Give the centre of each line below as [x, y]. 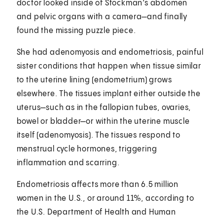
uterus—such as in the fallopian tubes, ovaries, [104, 108]
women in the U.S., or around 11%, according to [105, 198]
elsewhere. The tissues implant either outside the [109, 94]
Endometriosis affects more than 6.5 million [98, 184]
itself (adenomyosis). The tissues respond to [98, 135]
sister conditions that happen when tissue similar [109, 66]
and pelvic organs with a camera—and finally [102, 17]
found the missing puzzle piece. [76, 31]
